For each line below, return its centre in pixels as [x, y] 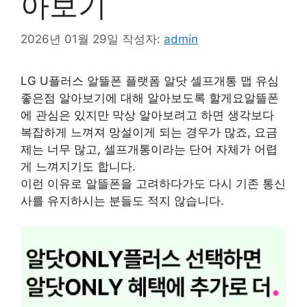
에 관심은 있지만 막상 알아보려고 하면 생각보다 [147, 115]
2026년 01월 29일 [70, 39]
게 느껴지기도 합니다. [78, 166]
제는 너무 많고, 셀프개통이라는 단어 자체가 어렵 [149, 149]
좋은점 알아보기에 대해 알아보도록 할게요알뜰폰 [150, 98]
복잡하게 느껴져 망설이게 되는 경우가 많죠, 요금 [149, 132]
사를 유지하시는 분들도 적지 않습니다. [122, 200]
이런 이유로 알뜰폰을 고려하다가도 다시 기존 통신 [153, 183]
